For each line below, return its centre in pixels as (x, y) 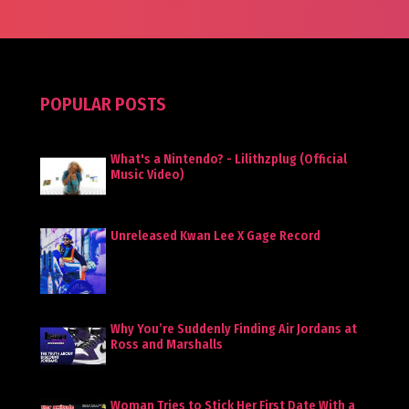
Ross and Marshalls (167, 345)
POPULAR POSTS (103, 104)
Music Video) (147, 175)
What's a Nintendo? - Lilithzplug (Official (229, 159)
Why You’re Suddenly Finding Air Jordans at (234, 329)
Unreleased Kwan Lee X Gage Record (215, 236)
